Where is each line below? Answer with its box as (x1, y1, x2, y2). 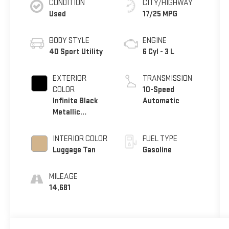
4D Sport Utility (49, 47, 103, 57)
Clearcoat (52, 119, 86, 129)
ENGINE (142, 36, 167, 46)
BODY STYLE (49, 36, 89, 46)
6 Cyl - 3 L (142, 47, 174, 57)
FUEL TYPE (142, 134, 177, 144)
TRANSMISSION (142, 74, 192, 84)
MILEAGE (49, 172, 78, 182)
